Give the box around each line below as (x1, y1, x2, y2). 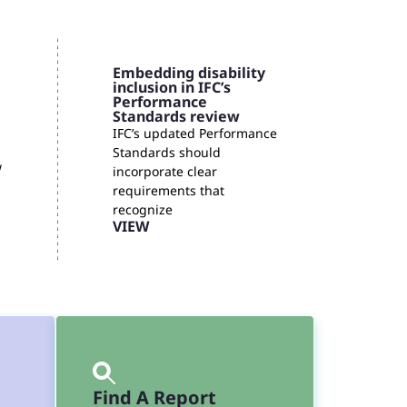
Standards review (112, 106, 240, 127)
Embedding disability (112, 63, 265, 84)
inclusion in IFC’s (112, 77, 231, 98)
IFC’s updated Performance (112, 124, 277, 143)
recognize (112, 201, 173, 219)
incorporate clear (112, 163, 217, 181)
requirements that (112, 182, 224, 200)
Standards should (112, 144, 221, 162)
